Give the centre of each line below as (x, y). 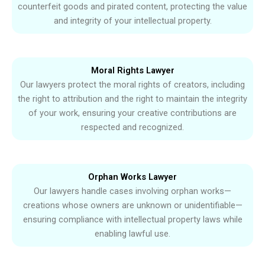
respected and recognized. (132, 127)
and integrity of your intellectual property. (132, 21)
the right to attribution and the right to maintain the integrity (132, 99)
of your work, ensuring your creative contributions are (132, 113)
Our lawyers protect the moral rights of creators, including (132, 85)
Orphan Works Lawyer (132, 177)
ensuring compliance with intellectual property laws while (132, 220)
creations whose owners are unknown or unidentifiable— (132, 206)
